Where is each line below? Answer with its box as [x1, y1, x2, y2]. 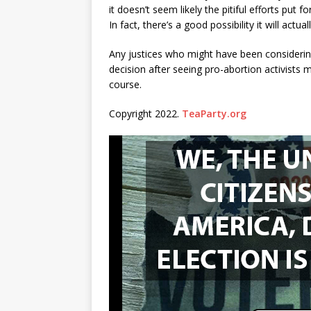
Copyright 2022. [109, 106, 182, 120]
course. [109, 77, 142, 91]
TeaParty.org [182, 106, 246, 120]
